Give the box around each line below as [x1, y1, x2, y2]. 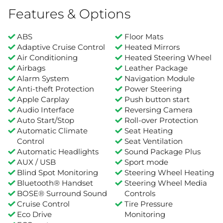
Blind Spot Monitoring [17, 168, 99, 178]
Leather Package [124, 63, 188, 73]
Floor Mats [124, 32, 163, 42]
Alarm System [17, 74, 70, 84]
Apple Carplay [17, 95, 70, 105]
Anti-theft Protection [17, 84, 95, 94]
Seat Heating [124, 126, 173, 136]
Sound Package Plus [124, 147, 201, 157]
